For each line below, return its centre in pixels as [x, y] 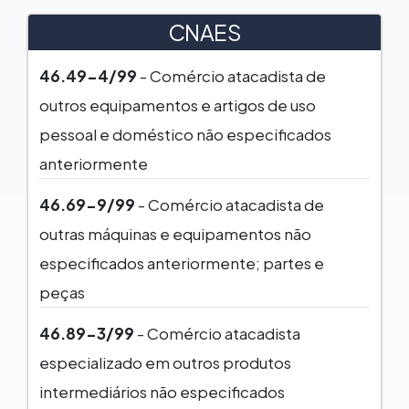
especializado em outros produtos [165, 362]
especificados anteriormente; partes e [182, 262]
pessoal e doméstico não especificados [185, 134]
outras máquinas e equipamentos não [175, 233]
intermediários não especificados [162, 391]
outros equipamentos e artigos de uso [178, 105]
